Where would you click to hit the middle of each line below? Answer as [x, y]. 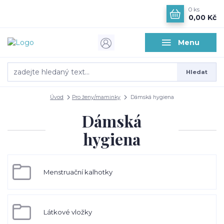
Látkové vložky [67, 212]
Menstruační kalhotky [78, 172]
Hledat [196, 72]
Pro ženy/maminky [96, 97]
